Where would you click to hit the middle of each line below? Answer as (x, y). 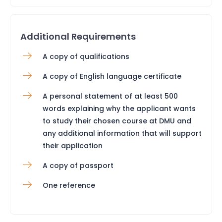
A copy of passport (78, 165)
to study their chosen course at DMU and (117, 121)
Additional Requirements (78, 36)
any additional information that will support (122, 133)
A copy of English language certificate (112, 76)
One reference (69, 185)
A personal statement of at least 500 (110, 96)
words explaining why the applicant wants (119, 108)
